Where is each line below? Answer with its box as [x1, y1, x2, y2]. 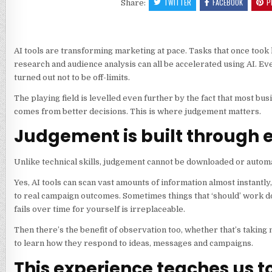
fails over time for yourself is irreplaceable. [13, 205, 187, 214]
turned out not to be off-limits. [13, 72, 132, 82]
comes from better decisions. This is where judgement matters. [13, 106, 263, 116]
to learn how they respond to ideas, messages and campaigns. [13, 239, 255, 248]
